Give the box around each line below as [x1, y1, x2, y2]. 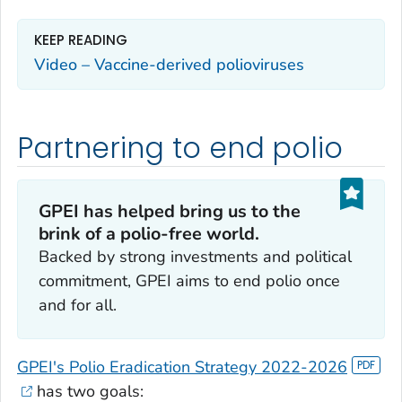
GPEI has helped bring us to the [38, 199, 301, 224]
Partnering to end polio [17, 128, 344, 169]
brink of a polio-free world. [38, 222, 260, 247]
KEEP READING [34, 31, 127, 50]
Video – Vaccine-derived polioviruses [34, 53, 304, 75]
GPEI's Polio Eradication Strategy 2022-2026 [17, 355, 347, 378]
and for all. [38, 294, 117, 317]
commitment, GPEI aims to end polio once [38, 270, 340, 293]
